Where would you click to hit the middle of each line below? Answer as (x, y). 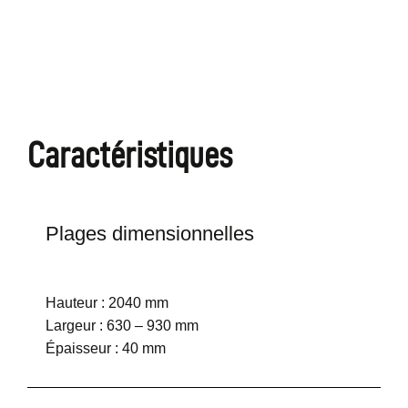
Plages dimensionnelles (150, 234)
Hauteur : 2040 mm (107, 303)
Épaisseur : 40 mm (106, 349)
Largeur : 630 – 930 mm (122, 326)
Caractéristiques (130, 155)
